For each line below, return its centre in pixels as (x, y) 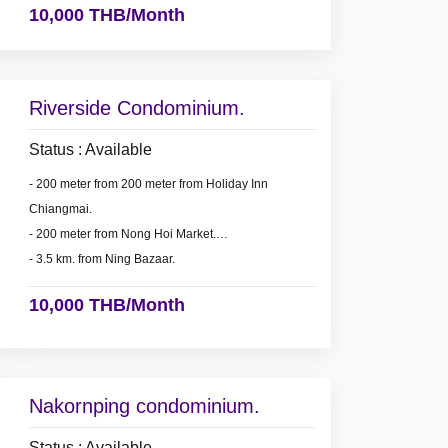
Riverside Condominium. (136, 108)
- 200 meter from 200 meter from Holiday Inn (148, 184)
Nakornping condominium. (144, 406)
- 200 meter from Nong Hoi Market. (122, 234)
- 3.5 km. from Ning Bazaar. (101, 259)
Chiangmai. (60, 209)
